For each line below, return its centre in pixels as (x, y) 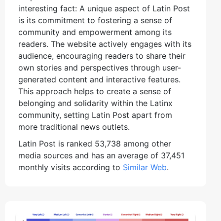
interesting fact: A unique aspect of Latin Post (104, 8)
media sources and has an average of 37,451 (101, 155)
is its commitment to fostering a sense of (95, 20)
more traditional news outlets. (74, 127)
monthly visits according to (71, 167)
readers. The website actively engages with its (105, 44)
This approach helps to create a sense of (95, 91)
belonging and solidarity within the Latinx (95, 103)
